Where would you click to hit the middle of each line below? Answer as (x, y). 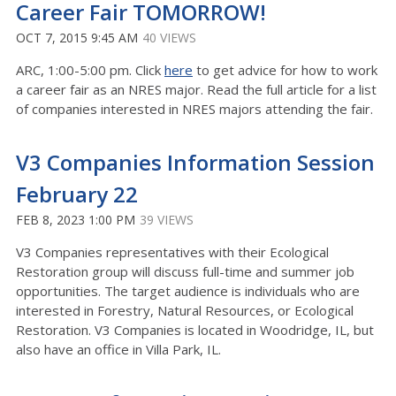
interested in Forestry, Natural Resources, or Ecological (185, 311)
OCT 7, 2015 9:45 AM (77, 38)
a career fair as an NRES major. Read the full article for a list (196, 90)
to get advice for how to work (285, 70)
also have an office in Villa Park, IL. (120, 350)
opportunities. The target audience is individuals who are (188, 291)
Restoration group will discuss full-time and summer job (185, 272)
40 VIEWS (169, 38)
